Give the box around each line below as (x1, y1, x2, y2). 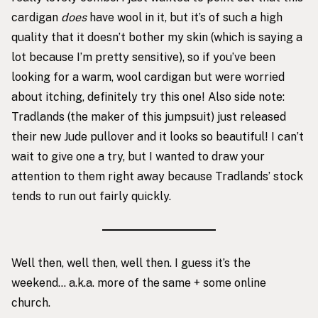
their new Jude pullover (11, 129, 134, 143)
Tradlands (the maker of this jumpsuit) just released (11, 109, 286, 124)
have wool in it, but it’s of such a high (87, 10, 283, 24)
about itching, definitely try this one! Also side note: (11, 89, 285, 104)
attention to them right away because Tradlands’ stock (11, 169, 303, 183)
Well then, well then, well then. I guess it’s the (11, 256, 251, 270)
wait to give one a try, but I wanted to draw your (11, 149, 265, 163)
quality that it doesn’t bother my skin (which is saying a (11, 30, 302, 44)
